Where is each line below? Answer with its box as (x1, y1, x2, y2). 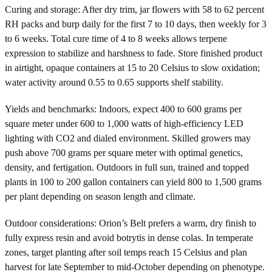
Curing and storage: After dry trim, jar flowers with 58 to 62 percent (5, 4, 264, 15)
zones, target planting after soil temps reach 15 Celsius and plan (5, 246, 247, 257)
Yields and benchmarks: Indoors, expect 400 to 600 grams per (5, 103, 242, 114)
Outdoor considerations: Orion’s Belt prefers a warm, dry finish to (5, 217, 256, 228)
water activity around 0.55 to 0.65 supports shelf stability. (5, 76, 223, 87)
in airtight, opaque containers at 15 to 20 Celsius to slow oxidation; (5, 62, 260, 73)
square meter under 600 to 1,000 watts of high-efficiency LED (5, 118, 243, 129)
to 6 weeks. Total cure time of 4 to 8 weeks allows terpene (5, 33, 227, 44)
